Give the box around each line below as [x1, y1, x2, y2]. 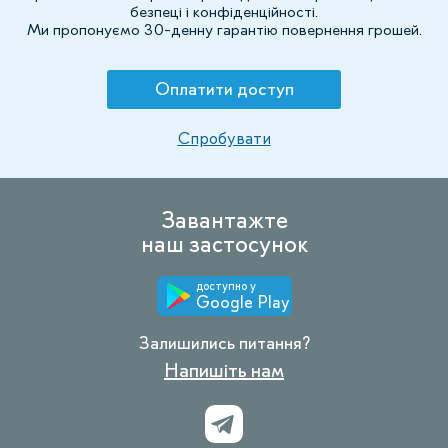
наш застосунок [140, 229, 308, 258]
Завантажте [160, 205, 288, 234]
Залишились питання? [137, 332, 311, 354]
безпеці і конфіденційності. [130, 2, 318, 21]
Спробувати [177, 128, 271, 148]
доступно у [195, 278, 256, 293]
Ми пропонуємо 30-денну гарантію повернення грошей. [26, 20, 422, 39]
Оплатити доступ [154, 78, 294, 100]
